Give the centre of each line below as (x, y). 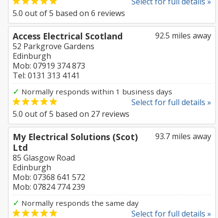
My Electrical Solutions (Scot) (75, 137)
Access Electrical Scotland (68, 36)
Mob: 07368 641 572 (49, 177)
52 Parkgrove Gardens (54, 46)
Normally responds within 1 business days (96, 91)
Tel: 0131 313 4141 (46, 75)
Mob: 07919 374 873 (49, 66)
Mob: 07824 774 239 (49, 187)
